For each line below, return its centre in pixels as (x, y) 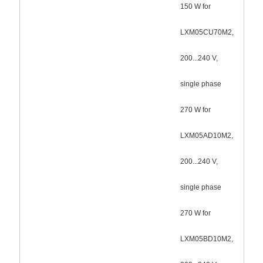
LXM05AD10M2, (206, 135)
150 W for (195, 6)
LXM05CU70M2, (207, 32)
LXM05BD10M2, (206, 239)
